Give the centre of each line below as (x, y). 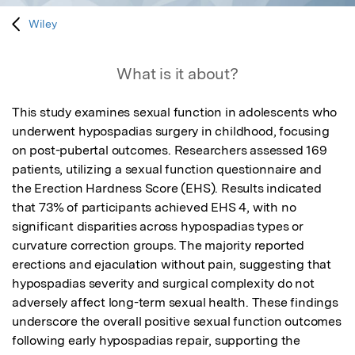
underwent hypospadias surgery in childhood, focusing (171, 132)
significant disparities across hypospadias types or (158, 227)
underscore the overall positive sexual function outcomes (177, 322)
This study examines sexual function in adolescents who (175, 113)
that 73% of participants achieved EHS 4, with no (154, 208)
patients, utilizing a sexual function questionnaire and (167, 170)
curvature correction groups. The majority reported (158, 246)
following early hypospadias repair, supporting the (156, 341)
